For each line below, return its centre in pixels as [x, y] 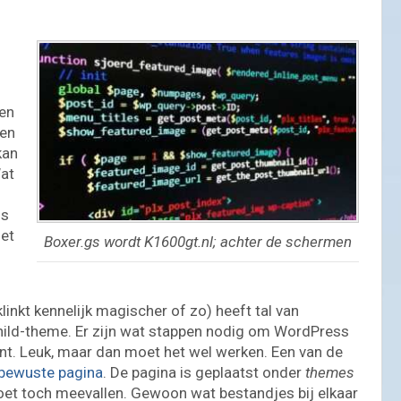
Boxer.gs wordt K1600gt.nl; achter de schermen [198, 242]
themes [330, 372]
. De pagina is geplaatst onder [204, 372]
